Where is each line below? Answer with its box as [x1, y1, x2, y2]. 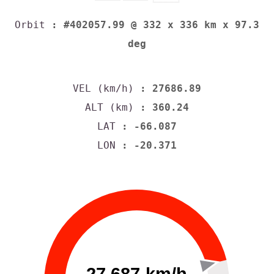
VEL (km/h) [73, 82, 134, 94]
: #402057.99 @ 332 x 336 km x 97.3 [45, 19, 259, 31]
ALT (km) [85, 101, 134, 113]
